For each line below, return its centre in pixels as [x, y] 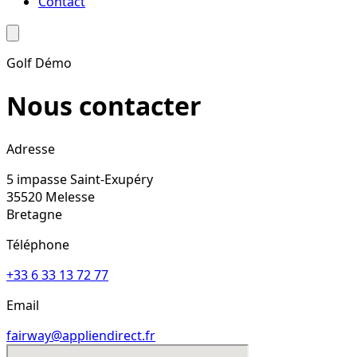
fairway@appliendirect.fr [81, 335]
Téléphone [38, 244]
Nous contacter [104, 106]
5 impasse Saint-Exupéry [80, 179]
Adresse [31, 149]
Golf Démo [39, 63]
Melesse [70, 196]
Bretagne [34, 214]
